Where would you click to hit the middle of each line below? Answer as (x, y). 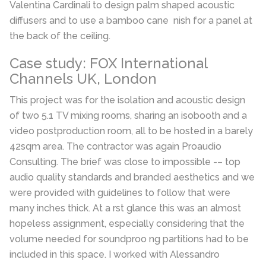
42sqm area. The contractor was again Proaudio (115, 147)
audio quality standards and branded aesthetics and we (132, 178)
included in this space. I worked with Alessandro (115, 255)
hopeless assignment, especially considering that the (127, 224)
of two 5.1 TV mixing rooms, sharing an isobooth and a (128, 116)
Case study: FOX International (108, 64)
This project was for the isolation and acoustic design (127, 100)
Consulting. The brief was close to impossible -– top (125, 162)
